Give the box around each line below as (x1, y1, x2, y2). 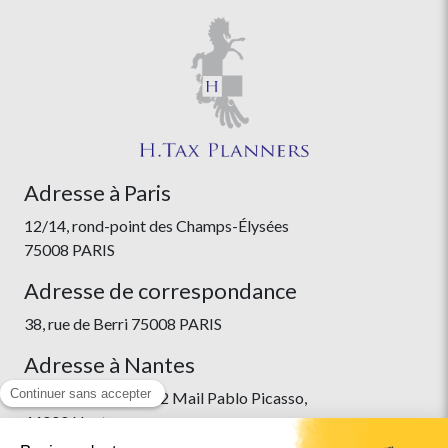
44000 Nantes (24, 412, 122, 431)
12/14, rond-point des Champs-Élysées (24, 216, 289, 235)
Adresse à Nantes (24, 352, 195, 378)
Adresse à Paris (24, 180, 171, 206)
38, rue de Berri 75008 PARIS (24, 314, 222, 333)
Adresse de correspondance (24, 278, 297, 304)
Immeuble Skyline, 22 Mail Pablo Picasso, (24, 388, 307, 407)
